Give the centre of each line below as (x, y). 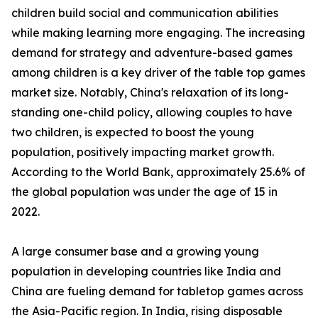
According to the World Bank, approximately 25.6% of (158, 172)
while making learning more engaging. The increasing (158, 33)
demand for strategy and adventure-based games (152, 53)
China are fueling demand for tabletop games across (157, 291)
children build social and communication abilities (145, 13)
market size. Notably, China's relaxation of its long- (150, 93)
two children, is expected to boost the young (133, 132)
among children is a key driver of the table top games (158, 73)
